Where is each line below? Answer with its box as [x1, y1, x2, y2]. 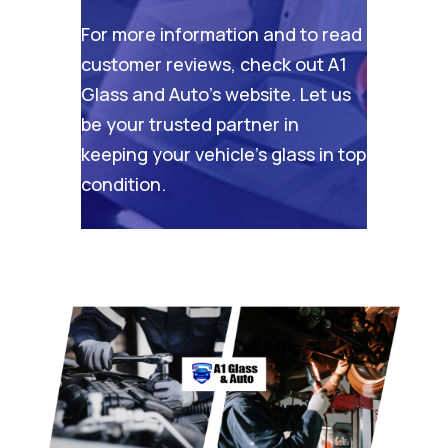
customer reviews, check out [80, 51, 328, 76]
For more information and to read [80, 21, 362, 46]
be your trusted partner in [80, 111, 299, 136]
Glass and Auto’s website [80, 81, 291, 106]
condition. [80, 171, 166, 196]
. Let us [290, 81, 351, 106]
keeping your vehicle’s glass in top [80, 141, 366, 166]
